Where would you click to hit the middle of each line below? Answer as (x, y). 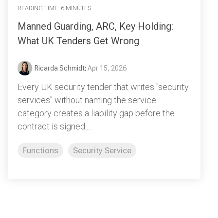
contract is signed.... (54, 126)
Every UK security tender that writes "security (103, 87)
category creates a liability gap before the (96, 113)
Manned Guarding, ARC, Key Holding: (95, 26)
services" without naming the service (87, 100)
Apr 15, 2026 (107, 68)
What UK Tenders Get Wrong (78, 41)
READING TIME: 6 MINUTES (54, 9)
